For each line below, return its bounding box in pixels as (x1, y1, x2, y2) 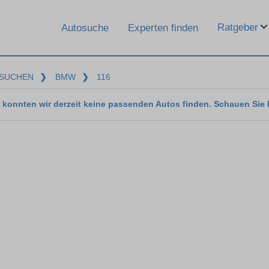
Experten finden (128, 22, 198, 34)
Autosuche (61, 22, 109, 34)
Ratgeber (217, 22, 258, 33)
